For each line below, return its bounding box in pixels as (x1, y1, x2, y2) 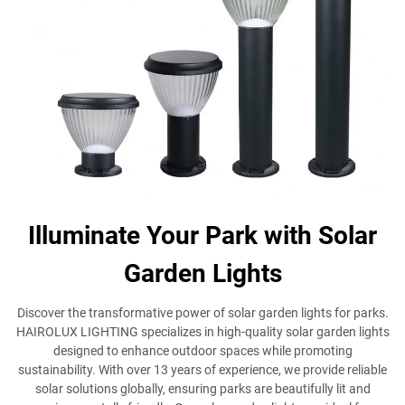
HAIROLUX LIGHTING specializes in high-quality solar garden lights (15, 325, 390, 339)
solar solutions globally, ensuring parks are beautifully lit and (34, 381, 371, 396)
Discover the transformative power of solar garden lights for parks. (16, 306, 389, 320)
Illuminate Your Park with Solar (28, 221, 377, 250)
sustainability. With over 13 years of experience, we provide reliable (18, 363, 387, 377)
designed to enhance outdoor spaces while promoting (52, 344, 353, 358)
